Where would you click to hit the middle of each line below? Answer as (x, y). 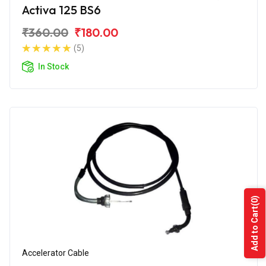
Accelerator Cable (56, 253)
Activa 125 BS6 (61, 9)
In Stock (53, 66)
